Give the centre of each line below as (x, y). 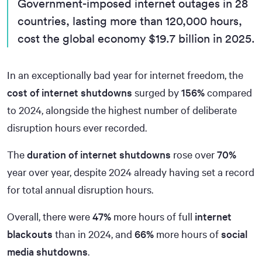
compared (228, 92)
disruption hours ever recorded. (77, 127)
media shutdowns (47, 251)
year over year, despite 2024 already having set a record (131, 172)
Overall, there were (50, 216)
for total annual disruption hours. (80, 189)
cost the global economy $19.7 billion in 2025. (136, 38)
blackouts (30, 234)
